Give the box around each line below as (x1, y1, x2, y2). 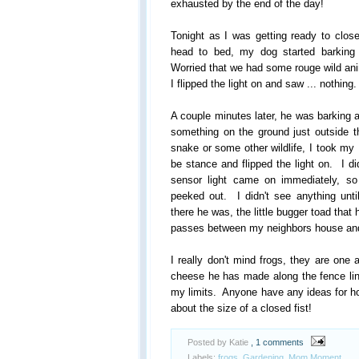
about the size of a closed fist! (171, 301, 312, 314)
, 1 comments (251, 337, 304, 347)
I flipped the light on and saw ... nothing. (171, 77, 357, 90)
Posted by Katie (188, 337, 251, 347)
